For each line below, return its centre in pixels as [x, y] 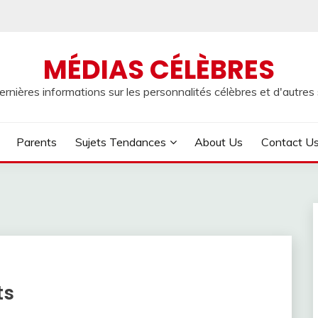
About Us [219, 142]
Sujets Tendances [120, 142]
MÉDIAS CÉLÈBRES [159, 70]
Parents [36, 142]
